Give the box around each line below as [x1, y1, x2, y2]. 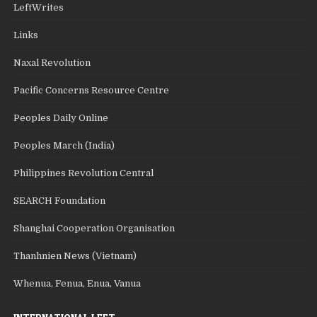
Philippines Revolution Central [13, 167, 154, 178]
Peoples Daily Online [13, 112, 109, 123]
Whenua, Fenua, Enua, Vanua [13, 277, 142, 289]
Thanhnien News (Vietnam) [13, 250, 137, 261]
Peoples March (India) [13, 139, 115, 151]
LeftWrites [13, 1, 64, 13]
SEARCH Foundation [13, 195, 106, 206]
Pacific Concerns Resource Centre [13, 84, 170, 96]
